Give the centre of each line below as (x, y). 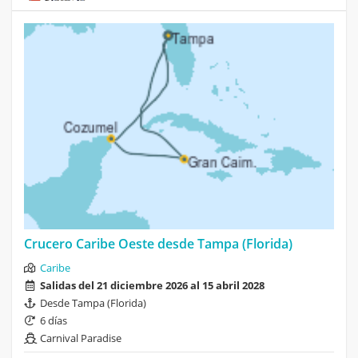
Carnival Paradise (81, 338)
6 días (54, 321)
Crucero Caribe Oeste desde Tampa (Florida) (158, 244)
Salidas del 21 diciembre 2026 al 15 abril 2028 (152, 286)
